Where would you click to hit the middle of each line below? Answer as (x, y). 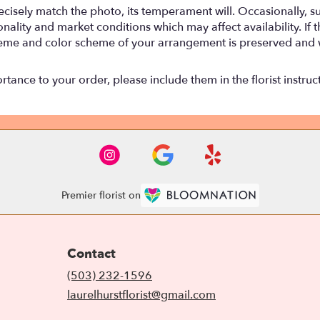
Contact (91, 254)
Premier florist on (101, 196)
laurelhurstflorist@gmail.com (141, 295)
